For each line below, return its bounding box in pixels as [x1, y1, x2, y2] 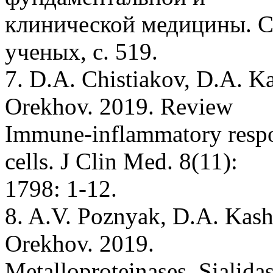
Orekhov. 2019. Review [5, 93, 233, 119]
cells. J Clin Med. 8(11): [5, 147, 238, 174]
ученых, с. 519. [5, 38, 158, 65]
